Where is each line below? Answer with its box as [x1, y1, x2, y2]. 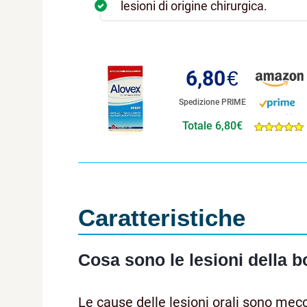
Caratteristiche [78, 204, 245, 231]
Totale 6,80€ [182, 119, 243, 132]
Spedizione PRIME [178, 97, 246, 107]
